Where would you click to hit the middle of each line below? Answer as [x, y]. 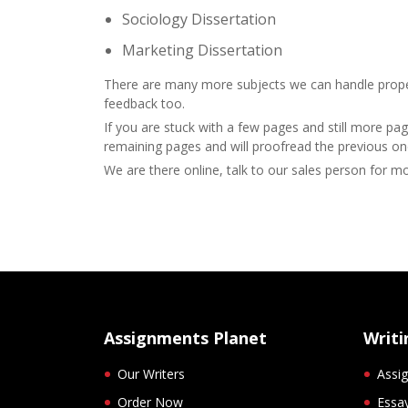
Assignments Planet [185, 337]
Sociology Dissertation [199, 19]
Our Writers [151, 373]
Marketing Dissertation [202, 50]
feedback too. [144, 103]
